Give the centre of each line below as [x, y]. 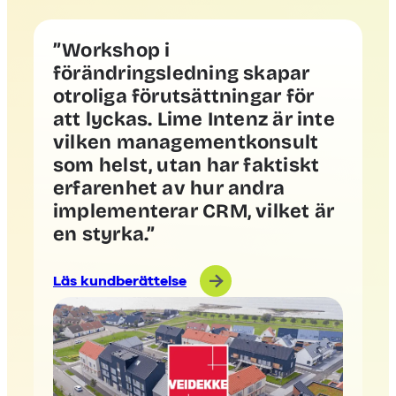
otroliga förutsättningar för [184, 96]
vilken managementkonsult [186, 142]
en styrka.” [104, 234]
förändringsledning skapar [182, 73]
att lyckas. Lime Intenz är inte [194, 119]
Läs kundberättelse [120, 281]
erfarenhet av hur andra [169, 188]
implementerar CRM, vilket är [194, 211]
